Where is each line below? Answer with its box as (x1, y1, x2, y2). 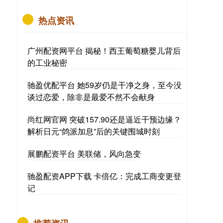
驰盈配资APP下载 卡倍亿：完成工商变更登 (27, 170, 181, 182)
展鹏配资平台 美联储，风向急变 (27, 148, 141, 159)
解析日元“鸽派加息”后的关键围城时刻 (27, 125, 160, 137)
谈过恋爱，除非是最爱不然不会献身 (27, 91, 155, 103)
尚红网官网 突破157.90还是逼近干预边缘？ (27, 113, 181, 125)
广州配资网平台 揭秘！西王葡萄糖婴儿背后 (27, 45, 181, 56)
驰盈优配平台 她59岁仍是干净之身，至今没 (27, 79, 182, 91)
